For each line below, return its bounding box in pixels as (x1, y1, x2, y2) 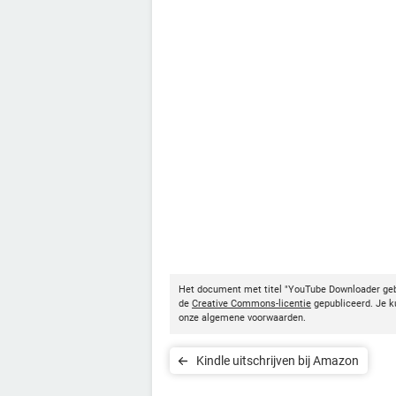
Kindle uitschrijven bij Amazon (196, 353, 359, 368)
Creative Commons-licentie (192, 297, 311, 309)
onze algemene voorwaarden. (179, 311, 306, 324)
